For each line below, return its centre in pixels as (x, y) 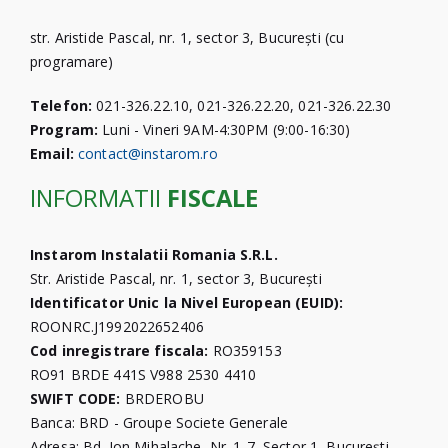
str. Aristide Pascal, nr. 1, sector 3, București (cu (187, 37)
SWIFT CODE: (75, 398)
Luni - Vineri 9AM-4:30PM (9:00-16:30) (224, 129)
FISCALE (212, 197)
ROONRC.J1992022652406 (117, 326)
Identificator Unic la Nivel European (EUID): (187, 302)
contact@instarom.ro (147, 153)
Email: (52, 153)
